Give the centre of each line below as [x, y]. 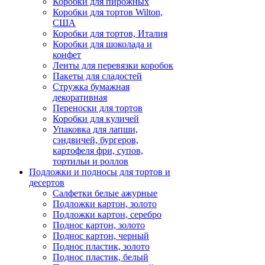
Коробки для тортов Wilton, [108, 12]
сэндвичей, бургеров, [96, 140]
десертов [47, 183]
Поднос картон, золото [99, 225]
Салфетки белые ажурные [105, 193]
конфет [67, 55]
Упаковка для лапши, [95, 130]
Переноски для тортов [98, 108]
